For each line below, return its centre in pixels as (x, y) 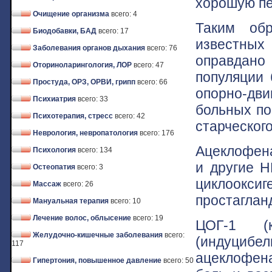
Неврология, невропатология (85, 133)
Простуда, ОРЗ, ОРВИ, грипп (84, 82)
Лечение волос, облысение (82, 218)
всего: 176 (157, 133)
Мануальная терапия (71, 201)
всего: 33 (93, 99)
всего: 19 (148, 218)
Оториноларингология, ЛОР (82, 65)
